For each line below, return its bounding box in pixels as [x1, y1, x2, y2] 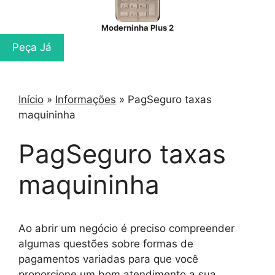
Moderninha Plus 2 [101, 23, 174, 33]
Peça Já [12, 41, 52, 53]
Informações [55, 93, 116, 106]
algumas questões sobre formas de [18, 237, 193, 250]
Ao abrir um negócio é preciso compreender [18, 222, 234, 234]
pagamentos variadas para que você [18, 252, 198, 265]
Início [18, 93, 44, 106]
